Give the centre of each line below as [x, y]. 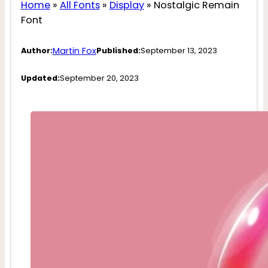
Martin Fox [74, 51]
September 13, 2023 [179, 51]
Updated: [40, 78]
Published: [118, 51]
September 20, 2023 [99, 78]
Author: [36, 51]
